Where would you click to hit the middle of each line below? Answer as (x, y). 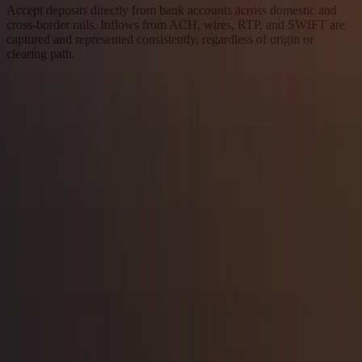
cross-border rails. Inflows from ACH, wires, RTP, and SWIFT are (176, 24)
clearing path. (41, 53)
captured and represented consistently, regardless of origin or (160, 39)
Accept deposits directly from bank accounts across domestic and (172, 10)
